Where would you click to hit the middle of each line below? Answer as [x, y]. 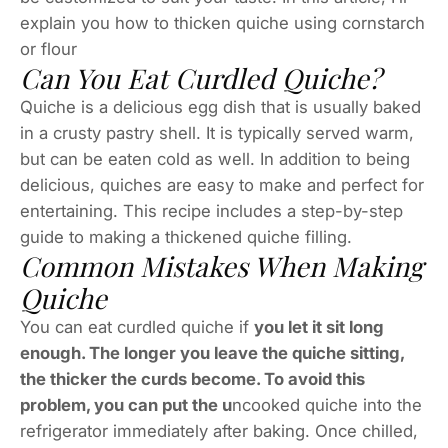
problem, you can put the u [126, 405]
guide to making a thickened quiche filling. [186, 237]
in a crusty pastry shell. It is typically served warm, [217, 133]
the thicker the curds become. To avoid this [192, 379]
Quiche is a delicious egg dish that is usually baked [220, 107]
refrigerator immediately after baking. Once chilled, [219, 431]
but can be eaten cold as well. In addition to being [215, 159]
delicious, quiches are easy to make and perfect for [222, 185]
